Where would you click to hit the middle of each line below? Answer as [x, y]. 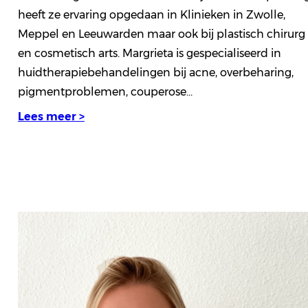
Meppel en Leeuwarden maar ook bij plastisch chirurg [161, 34]
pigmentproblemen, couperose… [105, 91]
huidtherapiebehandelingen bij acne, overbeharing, [155, 72]
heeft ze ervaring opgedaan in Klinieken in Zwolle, [151, 14]
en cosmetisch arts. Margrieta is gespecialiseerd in [149, 53]
